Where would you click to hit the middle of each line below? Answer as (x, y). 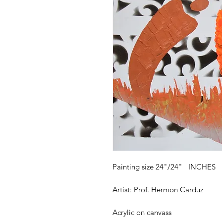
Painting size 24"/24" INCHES (164, 166)
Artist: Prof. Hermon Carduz (158, 189)
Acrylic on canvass (142, 212)
